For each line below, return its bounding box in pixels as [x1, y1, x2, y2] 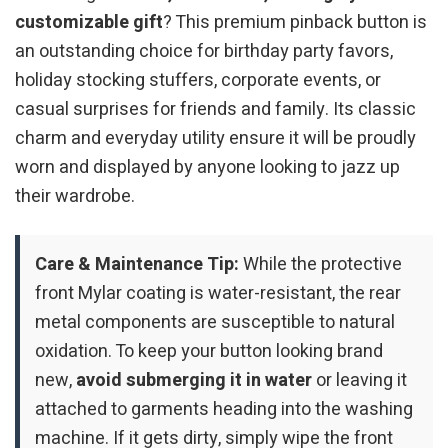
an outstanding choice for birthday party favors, [15, 38, 393, 66]
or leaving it [312, 366, 407, 394]
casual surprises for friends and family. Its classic [15, 96, 416, 124]
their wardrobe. [15, 183, 135, 211]
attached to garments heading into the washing [35, 395, 413, 423]
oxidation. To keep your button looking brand [35, 337, 383, 365]
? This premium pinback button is [163, 9, 427, 37]
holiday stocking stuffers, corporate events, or [15, 67, 381, 95]
